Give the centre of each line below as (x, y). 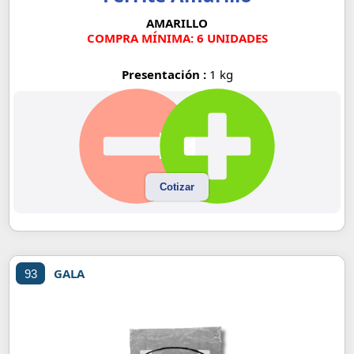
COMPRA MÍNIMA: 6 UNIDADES (177, 38)
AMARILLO (177, 23)
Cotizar (177, 187)
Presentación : (165, 74)
